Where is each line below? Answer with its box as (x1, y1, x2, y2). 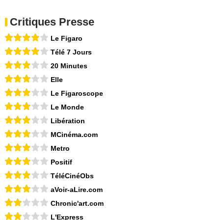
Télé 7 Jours (51, 48, 92, 56)
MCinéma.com (51, 131, 98, 139)
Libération (51, 117, 85, 125)
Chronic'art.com (51, 199, 104, 208)
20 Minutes (51, 62, 87, 70)
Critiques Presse (10, 16, 94, 28)
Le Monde (51, 103, 84, 111)
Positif (51, 158, 72, 166)
